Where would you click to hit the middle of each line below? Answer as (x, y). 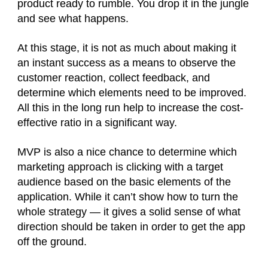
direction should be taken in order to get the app (131, 227)
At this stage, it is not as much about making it (127, 48)
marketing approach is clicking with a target (120, 167)
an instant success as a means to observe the (127, 63)
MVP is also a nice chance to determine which (127, 152)
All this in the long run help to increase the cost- (130, 108)
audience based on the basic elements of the (124, 182)
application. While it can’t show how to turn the (128, 197)
